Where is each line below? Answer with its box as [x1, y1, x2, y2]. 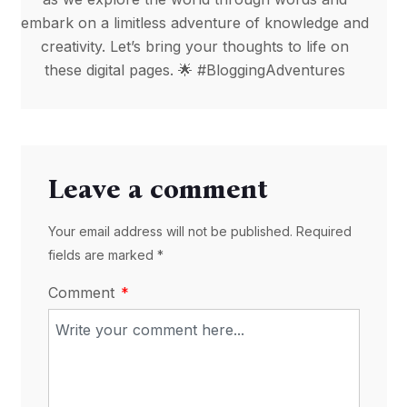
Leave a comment [47, 173, 268, 206]
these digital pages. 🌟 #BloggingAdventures [44, 61, 345, 80]
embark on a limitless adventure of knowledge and [20, 14, 369, 33]
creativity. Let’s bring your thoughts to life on [40, 37, 349, 56]
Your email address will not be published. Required [47, 223, 352, 240]
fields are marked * [47, 247, 164, 263]
